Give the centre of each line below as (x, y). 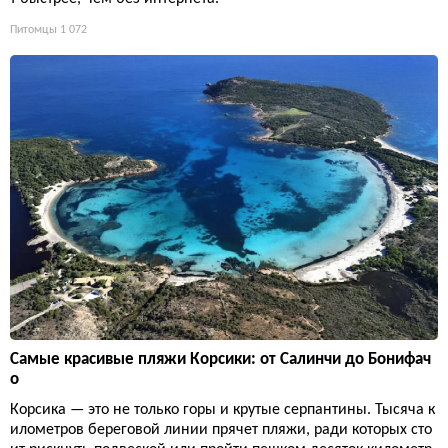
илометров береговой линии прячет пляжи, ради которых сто (221, 429)
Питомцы (33, 29)
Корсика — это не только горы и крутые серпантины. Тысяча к (222, 409)
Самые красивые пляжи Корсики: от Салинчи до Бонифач (220, 359)
